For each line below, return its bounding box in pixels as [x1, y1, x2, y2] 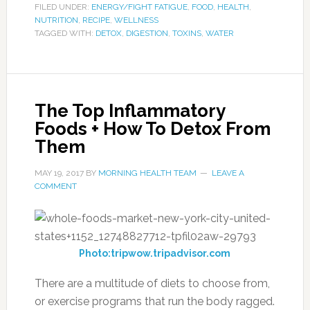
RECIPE [82, 15, 110, 25]
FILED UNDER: [34, 2, 91, 12]
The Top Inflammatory [34, 100, 225, 121]
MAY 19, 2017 [34, 168, 84, 178]
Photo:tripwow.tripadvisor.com [79, 248, 231, 259]
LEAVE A [211, 168, 244, 178]
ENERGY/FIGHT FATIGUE [91, 2, 188, 12]
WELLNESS [113, 15, 158, 25]
